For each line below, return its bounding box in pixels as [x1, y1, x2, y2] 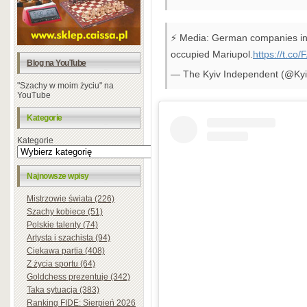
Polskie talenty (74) [27, 219, 98, 230]
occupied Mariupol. [171, 48, 253, 60]
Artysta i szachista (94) [27, 232, 110, 243]
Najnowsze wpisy [27, 171, 89, 181]
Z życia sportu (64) [27, 258, 95, 269]
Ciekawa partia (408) [27, 245, 105, 256]
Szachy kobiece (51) [27, 206, 103, 217]
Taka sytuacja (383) [27, 284, 99, 295]
